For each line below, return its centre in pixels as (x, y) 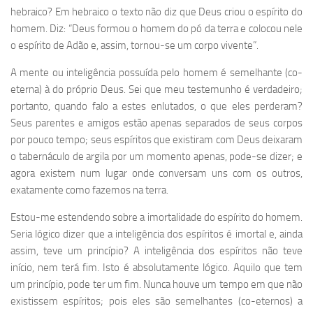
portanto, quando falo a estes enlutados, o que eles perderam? (156, 107)
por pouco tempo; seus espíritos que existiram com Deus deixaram (156, 140)
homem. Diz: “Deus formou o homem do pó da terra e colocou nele (156, 29)
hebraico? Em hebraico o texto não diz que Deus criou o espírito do (156, 12)
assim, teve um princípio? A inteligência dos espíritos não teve (156, 251)
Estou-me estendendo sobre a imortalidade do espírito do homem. (156, 218)
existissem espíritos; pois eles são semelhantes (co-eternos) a (156, 301)
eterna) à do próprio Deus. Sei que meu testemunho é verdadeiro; (156, 90)
